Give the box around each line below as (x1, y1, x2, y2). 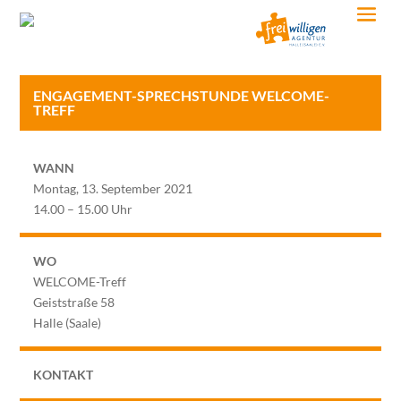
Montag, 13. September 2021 (33, 180, 193, 196)
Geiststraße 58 (33, 294, 115, 310)
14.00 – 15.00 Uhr (33, 200, 133, 217)
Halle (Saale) (33, 314, 102, 330)
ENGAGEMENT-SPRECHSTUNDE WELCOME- (33, 86, 330, 104)
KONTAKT (33, 366, 94, 382)
